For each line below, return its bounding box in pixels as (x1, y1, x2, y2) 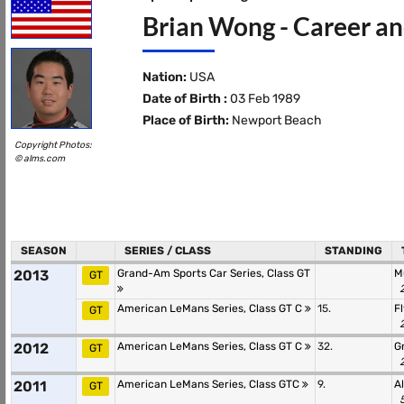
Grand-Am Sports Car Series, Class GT (117, 267, 310, 280)
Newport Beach (228, 113, 322, 128)
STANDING (325, 244, 382, 257)
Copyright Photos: (14, 139, 92, 151)
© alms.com (14, 152, 65, 164)
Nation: (142, 69, 187, 85)
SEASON (21, 244, 67, 257)
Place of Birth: (142, 113, 229, 128)
